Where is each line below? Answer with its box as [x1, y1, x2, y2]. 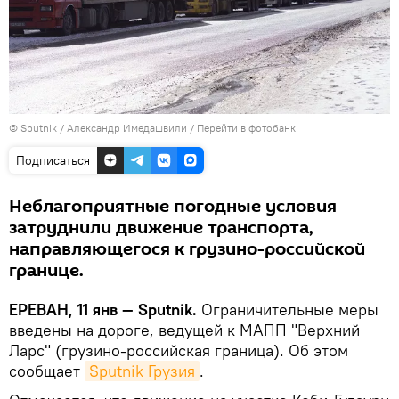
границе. [9, 257, 84, 283]
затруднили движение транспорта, [9, 215, 313, 240]
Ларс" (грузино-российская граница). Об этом [9, 339, 348, 361]
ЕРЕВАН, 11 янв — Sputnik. [9, 298, 201, 320]
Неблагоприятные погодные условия [9, 193, 337, 219]
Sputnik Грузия [89, 360, 195, 381]
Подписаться [16, 151, 90, 168]
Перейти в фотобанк [197, 120, 296, 134]
